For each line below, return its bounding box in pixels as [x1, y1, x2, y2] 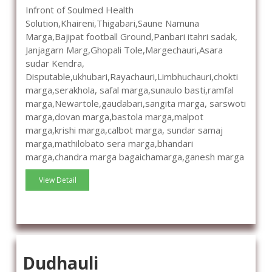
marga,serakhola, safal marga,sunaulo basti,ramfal [25, 84, 234, 97]
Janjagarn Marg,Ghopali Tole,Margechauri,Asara [25, 44, 223, 56]
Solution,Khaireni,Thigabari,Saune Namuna [25, 17, 199, 30]
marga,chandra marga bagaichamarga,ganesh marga [25, 151, 244, 163]
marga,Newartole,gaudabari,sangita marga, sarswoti [25, 97, 246, 110]
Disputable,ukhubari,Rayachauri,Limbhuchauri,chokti [25, 70, 238, 83]
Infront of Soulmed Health [25, 4, 134, 16]
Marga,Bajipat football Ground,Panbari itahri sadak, [25, 30, 237, 43]
